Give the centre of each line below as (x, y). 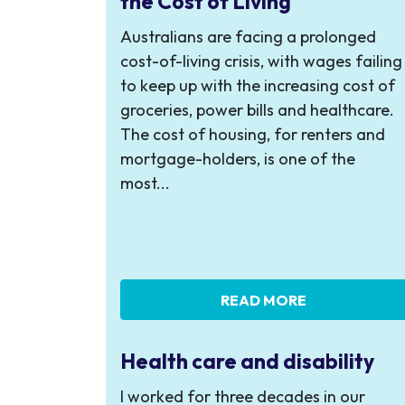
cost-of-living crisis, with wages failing (261, 61)
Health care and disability (247, 362)
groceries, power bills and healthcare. (257, 110)
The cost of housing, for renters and (253, 134)
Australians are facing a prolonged (248, 37)
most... (145, 183)
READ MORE (264, 300)
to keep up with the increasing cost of (258, 85)
